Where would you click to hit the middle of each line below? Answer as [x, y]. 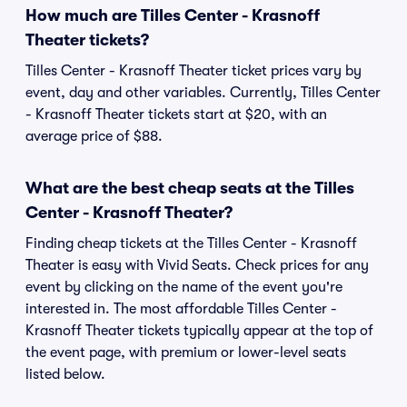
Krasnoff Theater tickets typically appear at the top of [199, 331]
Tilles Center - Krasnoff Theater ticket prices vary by [194, 71]
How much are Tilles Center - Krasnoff [173, 15]
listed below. [65, 374]
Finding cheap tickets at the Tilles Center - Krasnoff [191, 243]
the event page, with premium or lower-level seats [186, 352]
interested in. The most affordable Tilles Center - [181, 309]
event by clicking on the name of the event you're [184, 287]
